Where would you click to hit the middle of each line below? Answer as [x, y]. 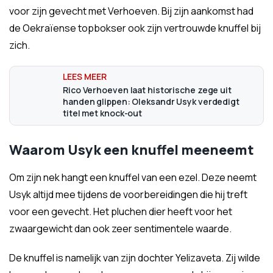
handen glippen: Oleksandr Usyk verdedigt [151, 101]
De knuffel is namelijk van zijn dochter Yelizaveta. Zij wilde [135, 258]
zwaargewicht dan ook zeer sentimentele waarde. [120, 229]
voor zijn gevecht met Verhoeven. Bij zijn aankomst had [131, 11]
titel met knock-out [103, 113]
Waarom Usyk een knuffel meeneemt [132, 150]
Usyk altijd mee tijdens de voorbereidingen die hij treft [128, 194]
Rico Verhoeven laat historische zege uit [147, 90]
